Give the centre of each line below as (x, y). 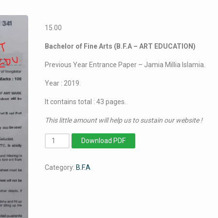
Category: (61, 167)
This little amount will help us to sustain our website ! (124, 120)
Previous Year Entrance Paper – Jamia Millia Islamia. (125, 65)
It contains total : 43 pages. (86, 102)
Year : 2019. (63, 83)
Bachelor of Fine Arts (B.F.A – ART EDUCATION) (120, 46)
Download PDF (104, 141)
